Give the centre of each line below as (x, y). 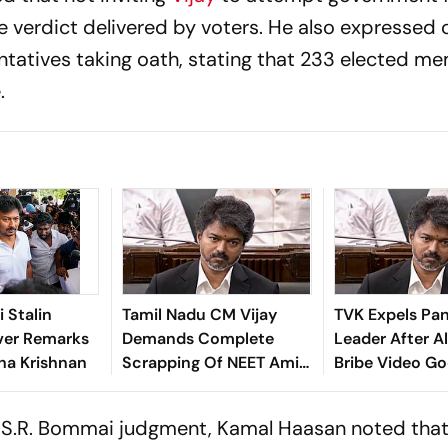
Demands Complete (197, 338)
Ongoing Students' (193, 386)
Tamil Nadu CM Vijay (199, 314)
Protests (154, 410)
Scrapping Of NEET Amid (215, 362)
